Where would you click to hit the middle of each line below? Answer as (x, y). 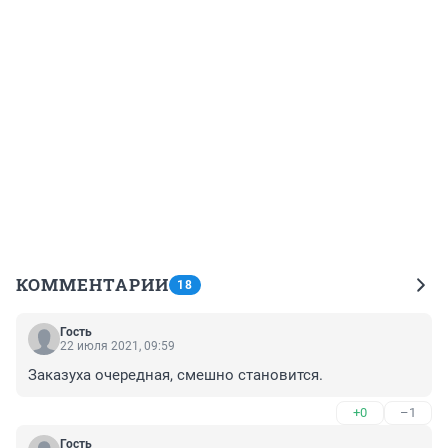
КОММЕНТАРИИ (92, 284)
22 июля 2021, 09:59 (117, 345)
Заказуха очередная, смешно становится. (175, 374)
